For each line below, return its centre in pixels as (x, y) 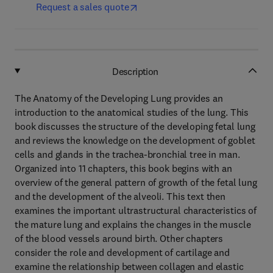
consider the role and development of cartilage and (122, 252)
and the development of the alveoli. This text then (120, 196)
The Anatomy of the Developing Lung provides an (119, 98)
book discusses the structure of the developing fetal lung (135, 126)
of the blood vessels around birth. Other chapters (119, 238)
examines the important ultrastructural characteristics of (136, 210)
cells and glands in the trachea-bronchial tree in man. (127, 154)
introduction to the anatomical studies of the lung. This (132, 112)
